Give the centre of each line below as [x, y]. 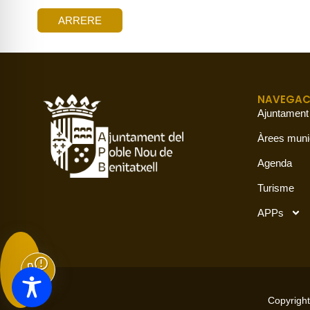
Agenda [275, 163]
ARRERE [80, 20]
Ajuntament [283, 113]
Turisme [276, 188]
